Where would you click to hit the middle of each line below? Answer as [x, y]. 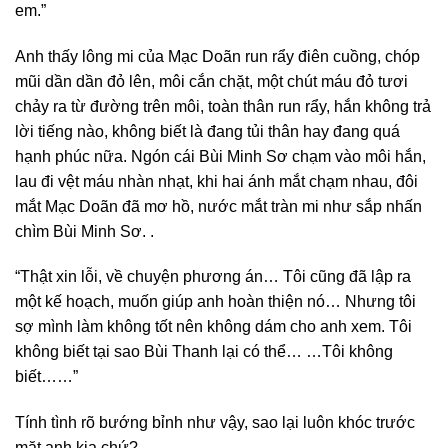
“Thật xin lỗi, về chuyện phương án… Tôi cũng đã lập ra [213, 277]
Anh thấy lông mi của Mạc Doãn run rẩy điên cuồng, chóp [217, 56]
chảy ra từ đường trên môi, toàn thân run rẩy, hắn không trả [223, 106]
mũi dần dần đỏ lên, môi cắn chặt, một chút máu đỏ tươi [211, 81]
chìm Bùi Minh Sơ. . [84, 231]
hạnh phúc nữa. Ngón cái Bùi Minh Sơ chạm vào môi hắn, [220, 156]
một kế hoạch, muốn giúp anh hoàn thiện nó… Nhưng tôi [215, 302]
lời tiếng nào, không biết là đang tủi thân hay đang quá [207, 131]
